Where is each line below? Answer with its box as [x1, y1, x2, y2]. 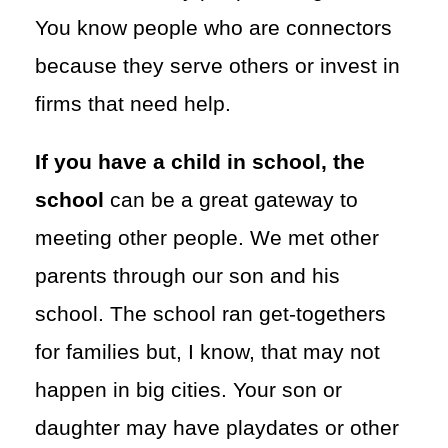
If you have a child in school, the [35, 149, 365, 174]
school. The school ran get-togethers [35, 301, 386, 326]
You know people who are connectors [35, 15, 392, 40]
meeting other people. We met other [35, 225, 379, 250]
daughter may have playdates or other [35, 415, 399, 440]
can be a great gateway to [110, 187, 358, 212]
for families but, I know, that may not [35, 339, 380, 364]
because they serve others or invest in [35, 53, 400, 78]
